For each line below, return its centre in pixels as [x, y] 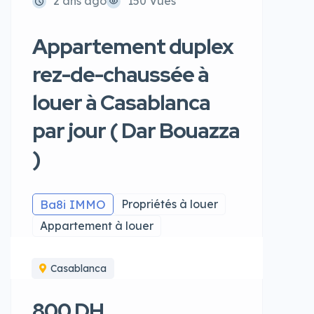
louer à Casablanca [121, 102]
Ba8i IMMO [73, 204]
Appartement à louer [97, 226]
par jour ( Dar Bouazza [136, 130]
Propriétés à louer [170, 204]
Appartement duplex [133, 46]
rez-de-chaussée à [121, 74]
